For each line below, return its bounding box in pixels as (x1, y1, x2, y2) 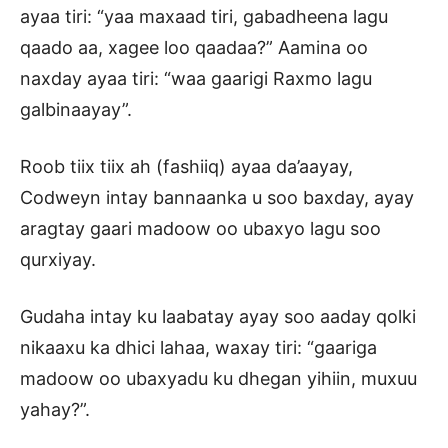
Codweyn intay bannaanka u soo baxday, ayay (20, 187, 414, 209)
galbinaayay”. (20, 99, 132, 121)
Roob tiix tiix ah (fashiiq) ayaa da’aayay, (20, 156, 353, 178)
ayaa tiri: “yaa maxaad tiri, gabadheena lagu (20, 6, 388, 28)
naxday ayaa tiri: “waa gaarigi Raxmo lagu (20, 68, 372, 90)
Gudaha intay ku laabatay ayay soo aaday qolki (20, 306, 416, 328)
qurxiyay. (20, 249, 96, 271)
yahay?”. (20, 399, 90, 421)
